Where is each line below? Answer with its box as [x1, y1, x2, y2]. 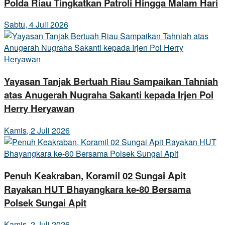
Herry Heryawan [4, 101, 74, 116]
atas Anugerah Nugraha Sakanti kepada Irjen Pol [4, 88, 213, 102]
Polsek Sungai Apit [4, 195, 86, 209]
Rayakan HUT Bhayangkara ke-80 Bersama [4, 182, 191, 196]
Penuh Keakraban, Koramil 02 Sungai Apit [4, 168, 186, 182]
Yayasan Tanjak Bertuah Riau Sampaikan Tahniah [4, 74, 218, 88]
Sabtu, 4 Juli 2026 [4, 19, 68, 31]
